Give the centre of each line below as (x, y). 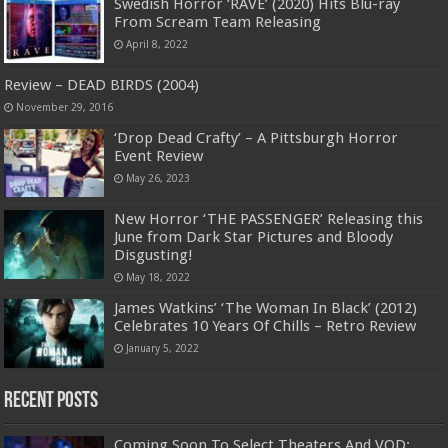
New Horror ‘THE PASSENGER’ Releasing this (269, 219)
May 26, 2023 (158, 178)
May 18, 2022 (158, 277)
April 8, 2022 (157, 44)
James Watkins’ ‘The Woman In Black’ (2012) (266, 308)
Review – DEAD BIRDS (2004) (102, 85)
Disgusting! (154, 255)
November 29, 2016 (65, 107)
